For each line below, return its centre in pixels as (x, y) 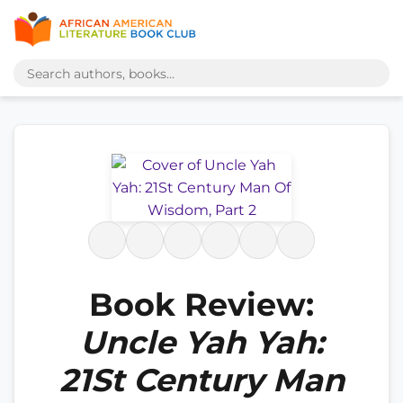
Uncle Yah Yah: (201, 342)
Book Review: (201, 304)
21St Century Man (201, 380)
